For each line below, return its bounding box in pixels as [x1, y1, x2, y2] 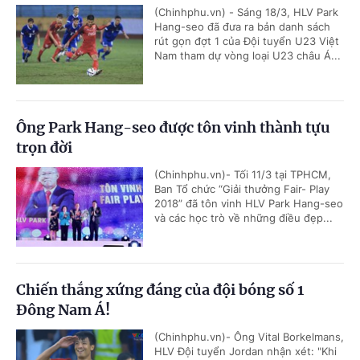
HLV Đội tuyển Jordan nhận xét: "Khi [154, 345, 337, 358]
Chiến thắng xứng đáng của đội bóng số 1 [16, 280, 304, 299]
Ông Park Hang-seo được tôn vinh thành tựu [16, 118, 330, 137]
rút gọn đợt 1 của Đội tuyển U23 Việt [154, 35, 339, 47]
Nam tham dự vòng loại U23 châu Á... [154, 49, 341, 62]
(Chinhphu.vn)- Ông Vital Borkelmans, [154, 330, 344, 343]
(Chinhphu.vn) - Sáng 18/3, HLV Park [154, 6, 338, 18]
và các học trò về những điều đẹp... [154, 211, 333, 224]
